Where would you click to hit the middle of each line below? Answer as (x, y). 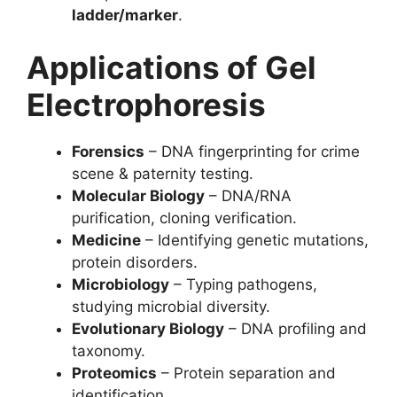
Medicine (106, 240)
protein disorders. (135, 262)
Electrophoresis (146, 105)
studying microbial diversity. (171, 307)
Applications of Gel (171, 67)
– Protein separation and (246, 373)
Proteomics (114, 373)
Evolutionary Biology (148, 329)
